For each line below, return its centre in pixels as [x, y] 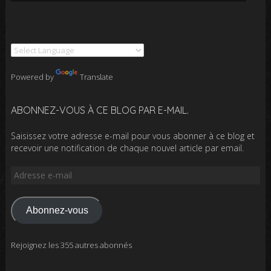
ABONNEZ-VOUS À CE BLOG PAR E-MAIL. [100, 110]
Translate [96, 77]
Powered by [33, 77]
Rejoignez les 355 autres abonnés [71, 245]
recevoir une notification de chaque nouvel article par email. [127, 148]
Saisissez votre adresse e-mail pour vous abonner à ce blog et [132, 135]
